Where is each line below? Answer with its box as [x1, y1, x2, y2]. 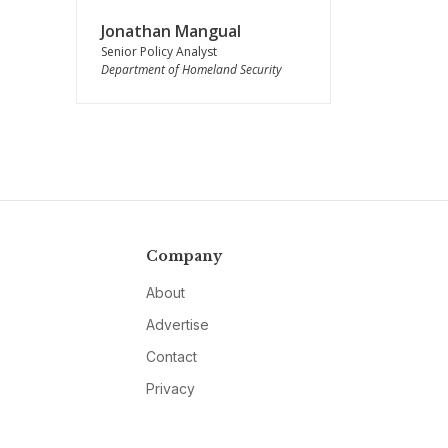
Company [145, 247, 222, 265]
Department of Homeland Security [101, 61, 282, 78]
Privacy [145, 380, 195, 397]
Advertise [145, 316, 209, 333]
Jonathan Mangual [101, 20, 241, 42]
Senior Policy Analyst [101, 43, 217, 60]
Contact [145, 348, 197, 365]
